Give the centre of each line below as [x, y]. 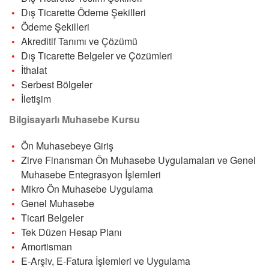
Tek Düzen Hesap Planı [71, 232]
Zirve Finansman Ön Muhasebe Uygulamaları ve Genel [138, 160]
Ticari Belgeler [52, 217]
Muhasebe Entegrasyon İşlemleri [91, 174]
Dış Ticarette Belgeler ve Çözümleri [97, 55]
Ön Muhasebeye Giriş [67, 145]
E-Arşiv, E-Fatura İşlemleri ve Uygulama [106, 261]
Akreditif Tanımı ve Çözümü [79, 41]
